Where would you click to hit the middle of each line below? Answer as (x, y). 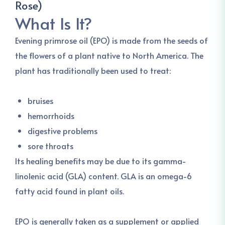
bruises (40, 100)
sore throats (50, 146)
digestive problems (63, 131)
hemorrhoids (51, 116)
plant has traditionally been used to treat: (93, 70)
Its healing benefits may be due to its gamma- (101, 161)
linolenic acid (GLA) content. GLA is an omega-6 (103, 176)
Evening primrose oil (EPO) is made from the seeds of (111, 40)
